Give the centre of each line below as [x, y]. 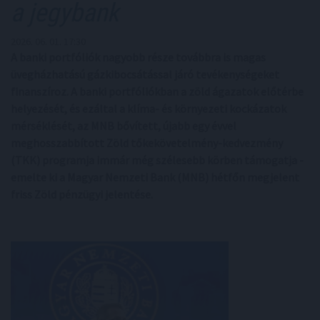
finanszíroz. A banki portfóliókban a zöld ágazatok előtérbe [157, 91]
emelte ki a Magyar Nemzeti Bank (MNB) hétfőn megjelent [155, 177]
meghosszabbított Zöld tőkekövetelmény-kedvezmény [147, 143]
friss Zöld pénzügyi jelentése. [82, 194]
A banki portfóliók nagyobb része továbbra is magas [138, 57]
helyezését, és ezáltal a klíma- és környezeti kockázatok [149, 109]
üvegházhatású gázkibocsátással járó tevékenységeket [145, 74]
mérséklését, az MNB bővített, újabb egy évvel [124, 126]
